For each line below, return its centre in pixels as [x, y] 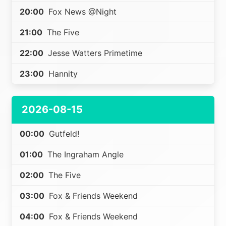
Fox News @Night [81, 12]
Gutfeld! [63, 134]
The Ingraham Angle [84, 154]
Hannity [62, 74]
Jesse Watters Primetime [94, 53]
